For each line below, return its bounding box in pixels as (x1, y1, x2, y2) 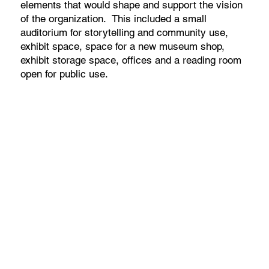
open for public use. (20, 67, 115, 80)
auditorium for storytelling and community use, (20, 26, 229, 38)
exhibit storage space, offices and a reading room (20, 53, 242, 66)
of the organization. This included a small (20, 12, 207, 25)
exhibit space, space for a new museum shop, (20, 40, 225, 52)
